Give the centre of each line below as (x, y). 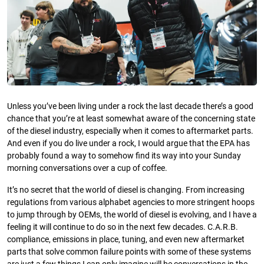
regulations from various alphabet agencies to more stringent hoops (131, 203)
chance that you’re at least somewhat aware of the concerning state (131, 119)
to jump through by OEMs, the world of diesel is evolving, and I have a (132, 215)
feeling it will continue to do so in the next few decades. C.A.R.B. (123, 227)
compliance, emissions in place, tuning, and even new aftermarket (126, 240)
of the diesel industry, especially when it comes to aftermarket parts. (130, 131)
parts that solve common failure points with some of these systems (129, 252)
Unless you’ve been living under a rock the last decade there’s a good (130, 107)
